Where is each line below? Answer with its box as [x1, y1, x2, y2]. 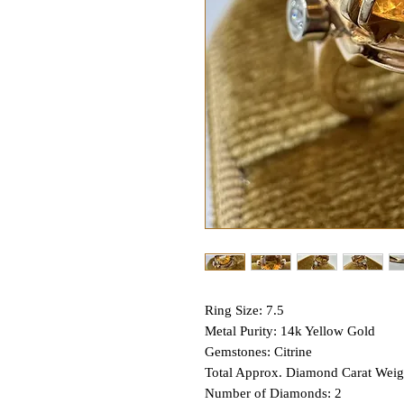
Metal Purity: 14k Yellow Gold [205, 324, 375, 338]
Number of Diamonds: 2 [205, 386, 342, 400]
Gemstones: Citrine [205, 344, 312, 359]
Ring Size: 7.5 [205, 303, 284, 317]
